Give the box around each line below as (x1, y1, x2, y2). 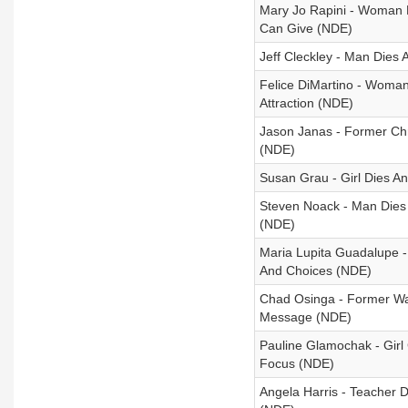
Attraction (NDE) (259, 96, 353, 110)
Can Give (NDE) (259, 21, 352, 36)
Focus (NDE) (259, 356, 334, 371)
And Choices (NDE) (259, 263, 372, 278)
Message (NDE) (259, 310, 352, 324)
